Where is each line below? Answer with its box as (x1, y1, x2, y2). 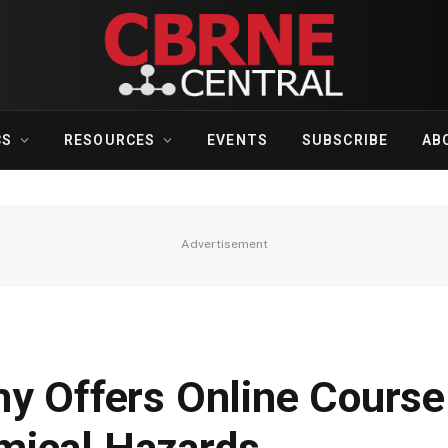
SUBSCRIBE (301, 132, 389, 148)
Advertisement (180, 237, 268, 251)
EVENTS (207, 132, 268, 148)
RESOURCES (64, 132, 156, 148)
